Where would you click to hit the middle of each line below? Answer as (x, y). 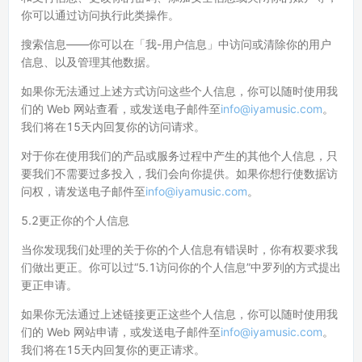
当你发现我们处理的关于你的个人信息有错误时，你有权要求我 (179, 249)
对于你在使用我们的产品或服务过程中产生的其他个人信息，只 (179, 156)
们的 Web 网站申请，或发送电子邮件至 (121, 332)
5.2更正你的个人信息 (75, 220)
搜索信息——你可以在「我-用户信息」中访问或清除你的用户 (176, 44)
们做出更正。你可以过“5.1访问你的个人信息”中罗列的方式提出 (181, 267)
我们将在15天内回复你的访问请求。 (113, 126)
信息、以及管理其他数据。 (89, 62)
